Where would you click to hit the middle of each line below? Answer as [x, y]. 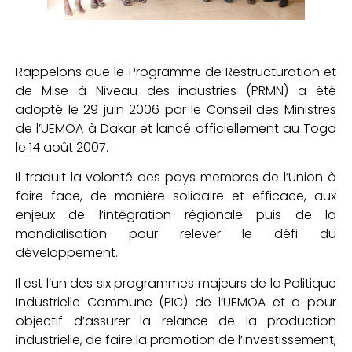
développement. [67, 253]
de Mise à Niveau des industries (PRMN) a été [176, 91]
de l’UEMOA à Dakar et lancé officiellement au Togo [176, 128]
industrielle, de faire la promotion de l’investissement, [176, 339]
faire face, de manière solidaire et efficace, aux [176, 196]
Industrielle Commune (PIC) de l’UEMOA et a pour [176, 302]
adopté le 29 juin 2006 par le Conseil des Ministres [176, 110]
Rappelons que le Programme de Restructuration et [176, 72]
